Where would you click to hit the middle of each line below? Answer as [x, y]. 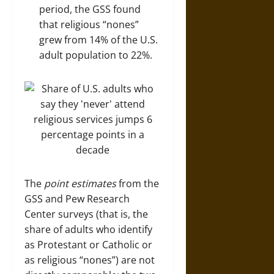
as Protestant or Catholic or [88, 244]
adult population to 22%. [96, 55]
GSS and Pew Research [77, 198]
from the [138, 183]
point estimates [80, 183]
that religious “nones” [89, 24]
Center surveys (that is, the [86, 214]
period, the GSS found [90, 9]
